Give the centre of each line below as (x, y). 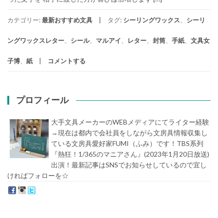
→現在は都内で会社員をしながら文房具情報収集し (129, 133)
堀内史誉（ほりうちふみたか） (116, 176)
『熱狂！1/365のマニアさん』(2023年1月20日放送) (130, 154)
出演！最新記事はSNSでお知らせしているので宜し (129, 165)
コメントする (67, 61)
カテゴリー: (25, 20)
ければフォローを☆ (38, 176)
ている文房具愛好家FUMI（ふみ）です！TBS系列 (127, 144)
